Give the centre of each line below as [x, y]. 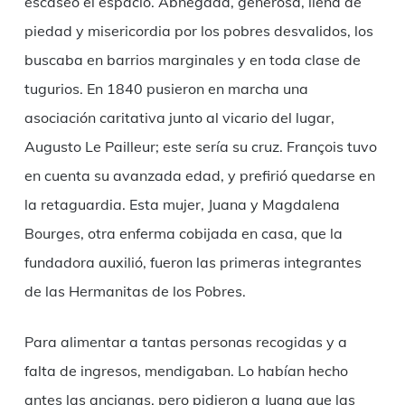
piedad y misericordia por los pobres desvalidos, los [198, 31]
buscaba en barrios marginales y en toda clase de [192, 60]
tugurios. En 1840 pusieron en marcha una [166, 89]
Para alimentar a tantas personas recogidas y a [185, 342]
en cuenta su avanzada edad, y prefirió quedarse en [199, 176]
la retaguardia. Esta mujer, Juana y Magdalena [182, 205]
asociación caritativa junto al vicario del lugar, [179, 118]
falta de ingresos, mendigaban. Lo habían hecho [186, 371]
